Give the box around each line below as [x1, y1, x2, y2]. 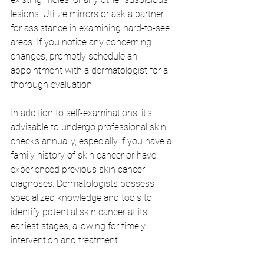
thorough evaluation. [11, 79, 94, 91]
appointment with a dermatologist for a [11, 65, 170, 77]
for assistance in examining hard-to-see [11, 22, 172, 34]
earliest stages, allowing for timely [11, 220, 148, 232]
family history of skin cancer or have [11, 150, 159, 161]
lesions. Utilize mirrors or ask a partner [11, 8, 166, 20]
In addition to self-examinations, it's [11, 107, 154, 119]
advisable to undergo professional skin [11, 121, 169, 133]
